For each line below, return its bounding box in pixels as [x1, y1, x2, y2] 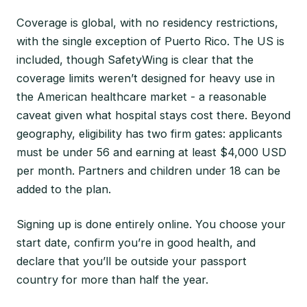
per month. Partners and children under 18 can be [16, 163, 280, 177]
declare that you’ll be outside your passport [16, 254, 247, 268]
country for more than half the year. [16, 272, 208, 286]
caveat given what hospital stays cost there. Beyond [16, 108, 291, 122]
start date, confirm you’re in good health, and [16, 235, 256, 249]
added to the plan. [16, 182, 111, 196]
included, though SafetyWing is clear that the [16, 52, 254, 66]
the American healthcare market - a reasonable [16, 89, 267, 103]
